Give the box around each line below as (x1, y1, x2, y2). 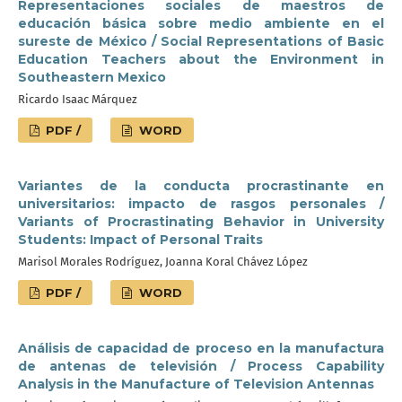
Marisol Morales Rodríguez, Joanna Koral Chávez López (18, 255, 308, 268)
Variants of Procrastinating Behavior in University (18, 214, 384, 230)
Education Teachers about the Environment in (18, 51, 384, 67)
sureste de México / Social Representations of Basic (18, 33, 384, 49)
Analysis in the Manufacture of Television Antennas (18, 376, 374, 392)
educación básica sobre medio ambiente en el (18, 15, 384, 31)
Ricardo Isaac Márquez (18, 92, 137, 106)
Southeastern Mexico (18, 69, 166, 85)
